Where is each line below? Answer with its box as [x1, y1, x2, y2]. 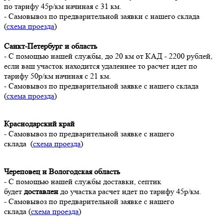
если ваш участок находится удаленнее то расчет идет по [4, 61, 197, 71]
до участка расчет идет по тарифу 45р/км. [58, 186, 203, 196]
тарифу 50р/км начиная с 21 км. [4, 71, 113, 81]
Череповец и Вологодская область [4, 166, 120, 176]
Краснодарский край [4, 118, 75, 128]
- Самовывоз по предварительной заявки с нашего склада [4, 11, 200, 21]
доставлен [24, 186, 58, 196]
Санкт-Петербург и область [4, 41, 97, 51]
